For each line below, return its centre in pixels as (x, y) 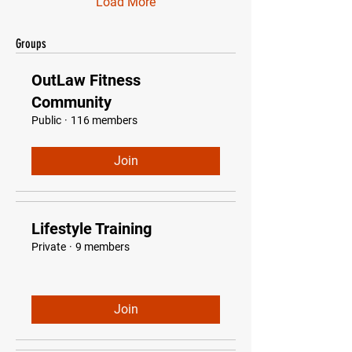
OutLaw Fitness (86, 80)
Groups (31, 44)
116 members (104, 120)
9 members (103, 247)
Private (49, 247)
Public (46, 120)
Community (71, 102)
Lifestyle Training (92, 229)
